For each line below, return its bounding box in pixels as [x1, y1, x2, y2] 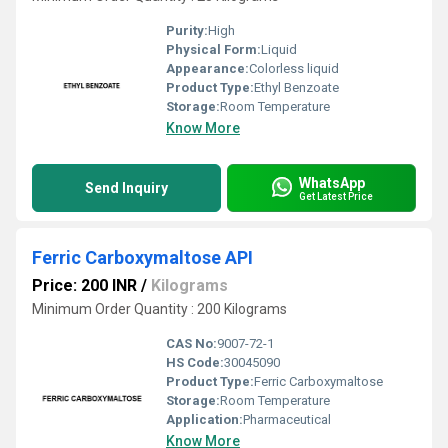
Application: [166, 412, 243, 427]
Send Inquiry [85, 180, 168, 196]
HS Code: [166, 355, 224, 370]
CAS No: [166, 336, 217, 351]
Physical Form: [166, 42, 261, 57]
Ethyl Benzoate [254, 80, 339, 95]
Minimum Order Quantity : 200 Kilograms [32, 301, 287, 317]
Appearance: [166, 61, 249, 76]
